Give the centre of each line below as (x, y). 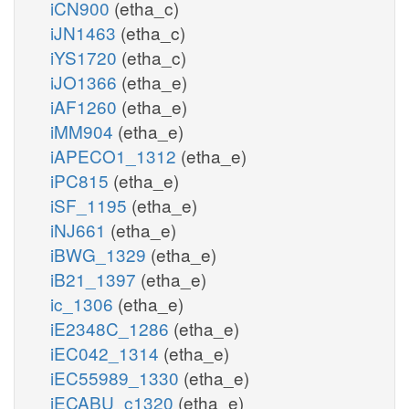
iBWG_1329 (100, 254)
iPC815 (82, 180)
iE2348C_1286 (112, 328)
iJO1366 (86, 81)
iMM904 (84, 131)
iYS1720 (86, 57)
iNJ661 (80, 229)
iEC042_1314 (107, 352)
